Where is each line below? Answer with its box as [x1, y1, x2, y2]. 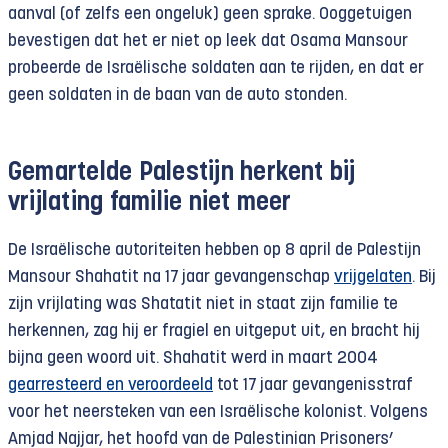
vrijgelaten [334, 269, 412, 286]
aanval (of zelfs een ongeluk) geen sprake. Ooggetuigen [8, 6, 412, 23]
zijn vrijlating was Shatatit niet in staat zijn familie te [8, 296, 398, 313]
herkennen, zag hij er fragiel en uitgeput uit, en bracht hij [8, 323, 420, 340]
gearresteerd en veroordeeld [8, 377, 213, 394]
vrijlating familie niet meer [8, 191, 292, 216]
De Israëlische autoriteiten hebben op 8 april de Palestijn [8, 242, 421, 259]
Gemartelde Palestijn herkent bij [8, 161, 356, 186]
